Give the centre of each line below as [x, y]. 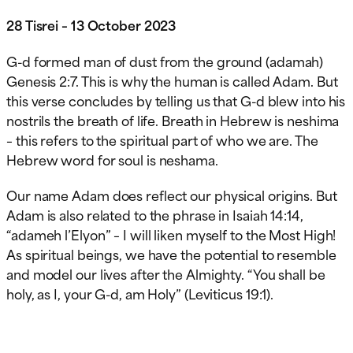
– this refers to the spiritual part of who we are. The [162, 139]
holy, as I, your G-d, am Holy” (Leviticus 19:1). [140, 293]
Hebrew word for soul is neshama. [112, 159]
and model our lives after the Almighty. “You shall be [166, 273]
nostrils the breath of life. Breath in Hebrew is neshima [173, 119]
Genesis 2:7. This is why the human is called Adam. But [172, 80]
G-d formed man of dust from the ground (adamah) [165, 60]
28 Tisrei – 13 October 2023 [91, 24]
